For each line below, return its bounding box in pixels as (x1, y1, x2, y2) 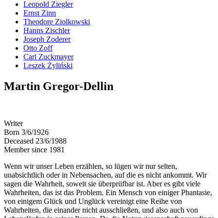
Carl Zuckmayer (23, 52, 73, 61)
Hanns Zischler (23, 26, 70, 35)
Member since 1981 (4, 145, 65, 154)
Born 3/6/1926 (4, 127, 49, 136)
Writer (4, 119, 23, 127)
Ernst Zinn (23, 8, 56, 17)
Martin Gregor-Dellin (4, 79, 113, 92)
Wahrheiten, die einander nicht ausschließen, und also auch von (4, 205, 198, 214)
